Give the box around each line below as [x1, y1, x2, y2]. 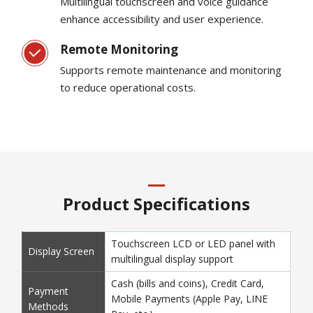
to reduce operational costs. [60, 80, 196, 94]
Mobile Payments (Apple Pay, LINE [110, 291, 268, 305]
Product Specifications [63, 191, 250, 215]
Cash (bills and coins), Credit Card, [110, 276, 264, 290]
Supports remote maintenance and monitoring [60, 62, 282, 77]
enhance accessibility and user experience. [60, 12, 264, 27]
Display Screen [27, 244, 94, 258]
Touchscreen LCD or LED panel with [110, 236, 275, 250]
